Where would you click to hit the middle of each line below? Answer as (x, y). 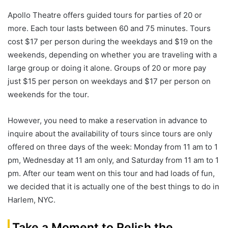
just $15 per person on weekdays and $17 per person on (109, 81)
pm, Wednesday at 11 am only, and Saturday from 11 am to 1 (113, 160)
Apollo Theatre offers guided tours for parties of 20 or (105, 15)
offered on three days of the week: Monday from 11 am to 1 (113, 147)
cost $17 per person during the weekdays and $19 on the (110, 42)
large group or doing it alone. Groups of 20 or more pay (107, 68)
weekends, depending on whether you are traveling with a (112, 55)
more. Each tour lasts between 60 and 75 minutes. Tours (109, 28)
